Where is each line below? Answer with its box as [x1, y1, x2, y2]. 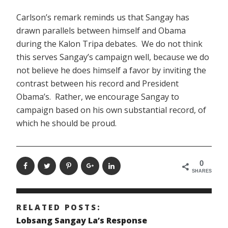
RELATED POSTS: [16, 202, 101, 212]
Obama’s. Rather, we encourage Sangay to [16, 91, 179, 102]
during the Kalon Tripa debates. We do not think [16, 38, 203, 49]
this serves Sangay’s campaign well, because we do [16, 51, 209, 63]
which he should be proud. [16, 117, 117, 129]
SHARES [191, 168, 212, 174]
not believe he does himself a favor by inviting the [16, 64, 206, 76]
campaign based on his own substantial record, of [16, 104, 206, 116]
